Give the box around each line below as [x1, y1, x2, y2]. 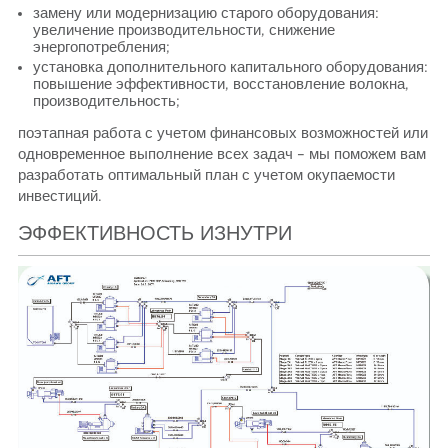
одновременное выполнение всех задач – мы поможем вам [18, 147, 427, 163]
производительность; [32, 94, 180, 110]
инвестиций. [18, 189, 103, 205]
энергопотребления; [32, 40, 170, 56]
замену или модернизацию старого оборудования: [32, 6, 379, 22]
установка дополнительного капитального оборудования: [32, 60, 428, 76]
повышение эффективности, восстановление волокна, [32, 77, 409, 93]
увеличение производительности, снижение [32, 23, 335, 39]
